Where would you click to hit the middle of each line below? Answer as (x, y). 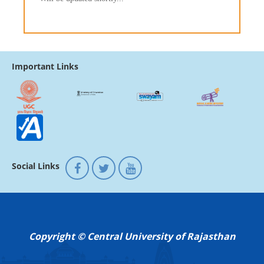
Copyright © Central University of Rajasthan (132, 236)
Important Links (45, 67)
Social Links (36, 166)
